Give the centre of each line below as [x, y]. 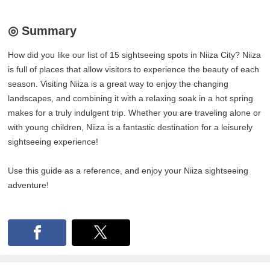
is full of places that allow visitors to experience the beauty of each [134, 70]
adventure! [29, 185]
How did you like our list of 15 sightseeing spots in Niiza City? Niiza [135, 55]
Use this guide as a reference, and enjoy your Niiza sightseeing [128, 171]
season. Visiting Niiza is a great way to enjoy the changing [118, 84]
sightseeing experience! [53, 142]
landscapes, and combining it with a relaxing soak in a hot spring [131, 99]
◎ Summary [42, 31]
